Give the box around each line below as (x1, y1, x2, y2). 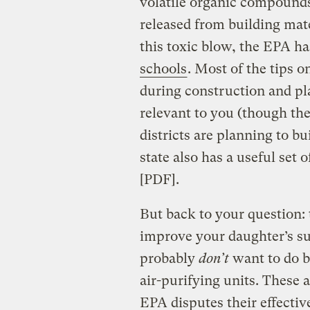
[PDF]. (139, 171, 179, 188)
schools (139, 60, 187, 77)
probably (139, 250, 199, 266)
